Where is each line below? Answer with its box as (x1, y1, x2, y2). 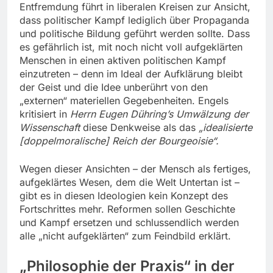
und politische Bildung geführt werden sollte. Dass (19, 27, 250, 40)
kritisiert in (19, 107, 70, 120)
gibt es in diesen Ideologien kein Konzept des (19, 189, 228, 202)
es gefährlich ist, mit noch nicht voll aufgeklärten (19, 40, 243, 53)
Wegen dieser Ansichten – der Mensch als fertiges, (19, 162, 251, 175)
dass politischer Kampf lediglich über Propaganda (19, 13, 249, 26)
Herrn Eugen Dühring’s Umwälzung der (70, 107, 249, 120)
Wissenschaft (19, 121, 83, 133)
